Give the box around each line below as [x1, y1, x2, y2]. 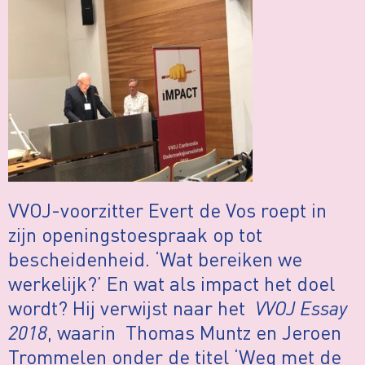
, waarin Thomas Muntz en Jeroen [47, 319, 341, 345]
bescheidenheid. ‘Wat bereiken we [8, 246, 302, 272]
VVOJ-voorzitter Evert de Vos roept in [8, 197, 327, 223]
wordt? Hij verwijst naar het [8, 295, 255, 321]
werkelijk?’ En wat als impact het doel [8, 270, 335, 297]
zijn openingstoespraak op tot [8, 222, 262, 248]
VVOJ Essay [255, 295, 347, 321]
